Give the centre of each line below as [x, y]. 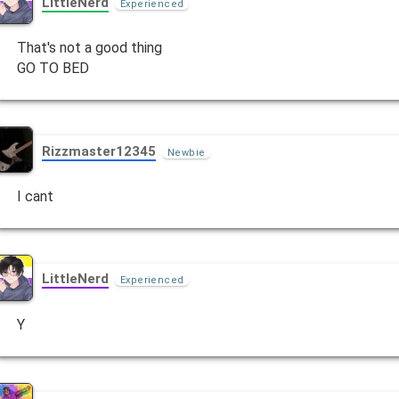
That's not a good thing [90, 48]
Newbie [187, 152]
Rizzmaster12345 [99, 151]
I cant [36, 196]
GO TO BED [53, 69]
